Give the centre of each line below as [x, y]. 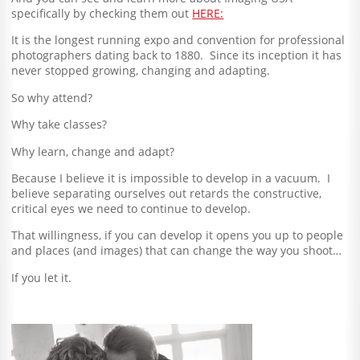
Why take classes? [59, 125]
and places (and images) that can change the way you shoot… [177, 251]
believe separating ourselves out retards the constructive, [167, 194]
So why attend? [52, 97]
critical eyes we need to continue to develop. [131, 209]
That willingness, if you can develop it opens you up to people [178, 235]
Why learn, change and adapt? [93, 151]
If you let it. [42, 277]
